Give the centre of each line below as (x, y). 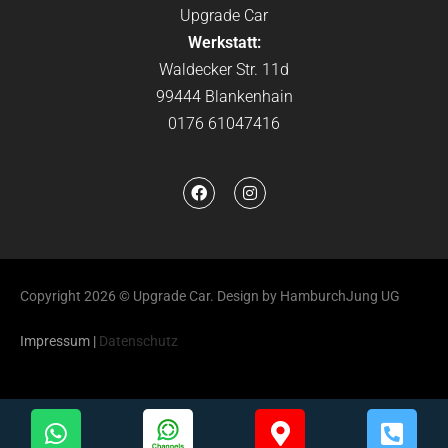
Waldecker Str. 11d (224, 69)
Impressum (55, 340)
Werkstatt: (224, 42)
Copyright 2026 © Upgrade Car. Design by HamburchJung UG (210, 295)
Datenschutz (138, 340)
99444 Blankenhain (224, 96)
